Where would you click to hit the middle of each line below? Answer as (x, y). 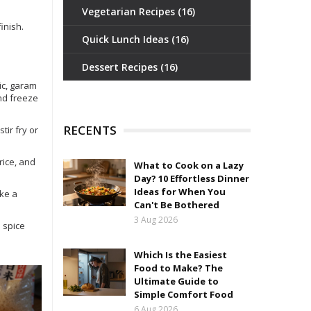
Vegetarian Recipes (130, 11)
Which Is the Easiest (180, 255)
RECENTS (90, 130)
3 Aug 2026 (156, 220)
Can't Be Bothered (177, 205)
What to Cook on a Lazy (189, 165)
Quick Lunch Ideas (127, 39)
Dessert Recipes (121, 67)
